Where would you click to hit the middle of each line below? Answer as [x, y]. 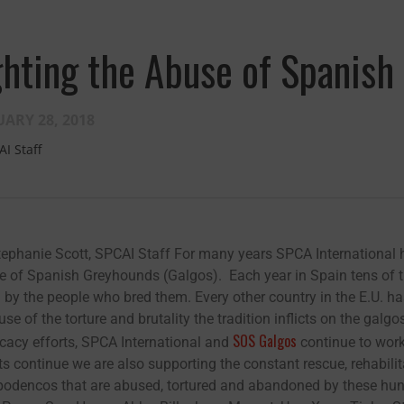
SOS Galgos [265, 341]
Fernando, [78, 292]
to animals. [84, 367]
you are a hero [101, 333]
